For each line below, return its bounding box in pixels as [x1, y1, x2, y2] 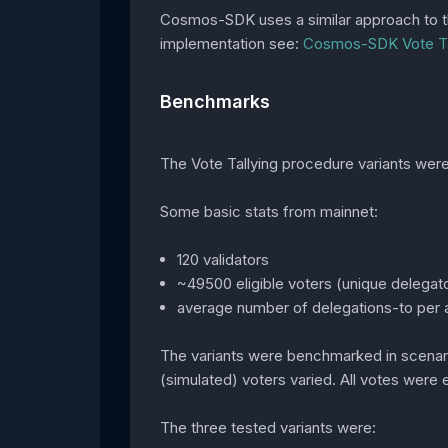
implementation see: [160, 34, 303, 54]
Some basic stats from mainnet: [160, 201, 378, 221]
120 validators [177, 249, 270, 269]
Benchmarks [160, 91, 270, 113]
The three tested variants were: [160, 417, 376, 437]
